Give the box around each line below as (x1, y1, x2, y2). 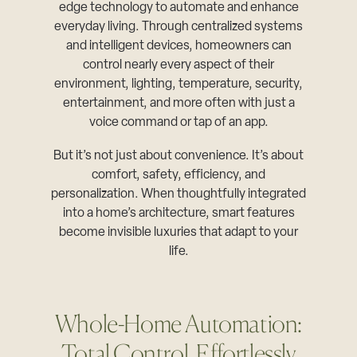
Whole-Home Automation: (54, 308, 303, 338)
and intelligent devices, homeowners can (65, 39, 292, 53)
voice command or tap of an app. (88, 116, 269, 129)
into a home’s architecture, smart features (62, 206, 295, 220)
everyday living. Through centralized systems (54, 20, 303, 33)
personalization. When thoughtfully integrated (51, 187, 306, 201)
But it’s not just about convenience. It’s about (53, 149, 304, 163)
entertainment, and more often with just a (62, 96, 295, 110)
